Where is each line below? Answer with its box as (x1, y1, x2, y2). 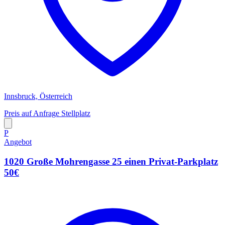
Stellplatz (61, 109, 90, 118)
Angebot (4, 138, 32, 147)
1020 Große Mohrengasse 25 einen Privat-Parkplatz (4, 156, 218, 167)
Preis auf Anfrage (4, 109, 61, 118)
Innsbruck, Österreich (4, 92, 72, 101)
